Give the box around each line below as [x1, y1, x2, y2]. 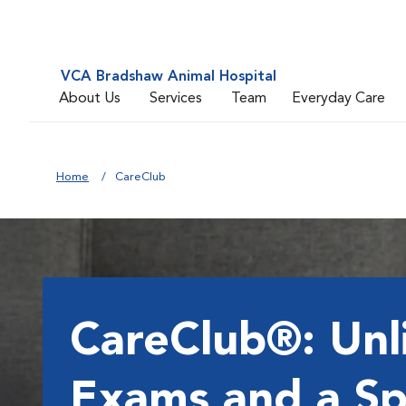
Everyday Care [292, 91, 385, 106]
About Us [59, 91, 121, 106]
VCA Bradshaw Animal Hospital [61, 70, 276, 84]
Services [150, 91, 202, 106]
